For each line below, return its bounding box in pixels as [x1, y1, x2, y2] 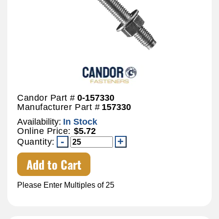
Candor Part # [17, 92, 76, 103]
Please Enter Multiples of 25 [17, 180, 114, 189]
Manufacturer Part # [17, 102, 100, 112]
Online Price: [17, 126, 74, 136]
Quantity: [17, 136, 55, 147]
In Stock [63, 116, 97, 127]
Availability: [17, 116, 61, 127]
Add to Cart [26, 155, 82, 173]
